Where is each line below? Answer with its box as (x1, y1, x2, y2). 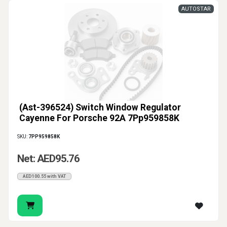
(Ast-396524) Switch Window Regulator (19, 102, 181, 113)
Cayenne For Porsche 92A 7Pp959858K (19, 113, 179, 124)
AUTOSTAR (181, 6, 211, 13)
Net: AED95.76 (17, 153, 80, 165)
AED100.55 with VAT (23, 174, 66, 179)
